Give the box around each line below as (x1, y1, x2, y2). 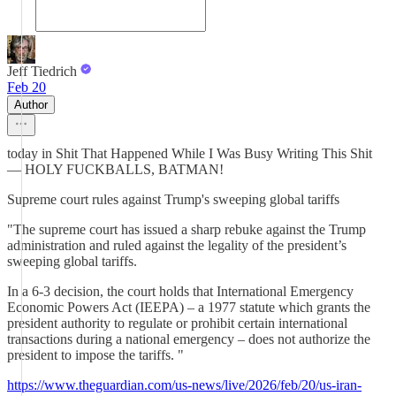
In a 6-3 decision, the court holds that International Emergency (7, 284, 354, 299)
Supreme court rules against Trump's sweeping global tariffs (7, 192, 339, 207)
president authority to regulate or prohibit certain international (7, 316, 347, 331)
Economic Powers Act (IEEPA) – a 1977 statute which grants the (7, 300, 370, 315)
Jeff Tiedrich (7, 64, 77, 79)
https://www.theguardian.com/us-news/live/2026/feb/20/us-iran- (7, 377, 362, 392)
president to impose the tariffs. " (7, 347, 184, 362)
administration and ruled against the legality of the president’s (7, 238, 346, 253)
